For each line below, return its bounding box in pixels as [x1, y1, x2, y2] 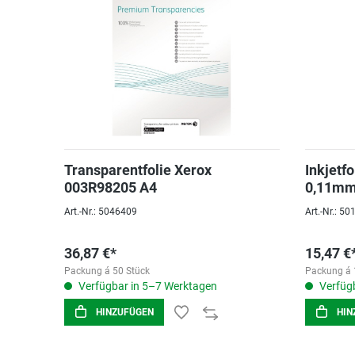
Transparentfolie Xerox [64, 162, 212, 178]
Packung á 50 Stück [64, 265, 150, 277]
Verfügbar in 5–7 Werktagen [76, 280, 217, 292]
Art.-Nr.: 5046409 [64, 206, 137, 217]
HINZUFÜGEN [96, 307, 154, 318]
